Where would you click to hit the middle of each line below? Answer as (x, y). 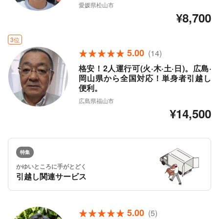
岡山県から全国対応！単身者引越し (145, 78)
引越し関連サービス (51, 176)
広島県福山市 (96, 101)
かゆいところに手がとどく (51, 166)
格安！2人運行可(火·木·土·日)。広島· (145, 68)
